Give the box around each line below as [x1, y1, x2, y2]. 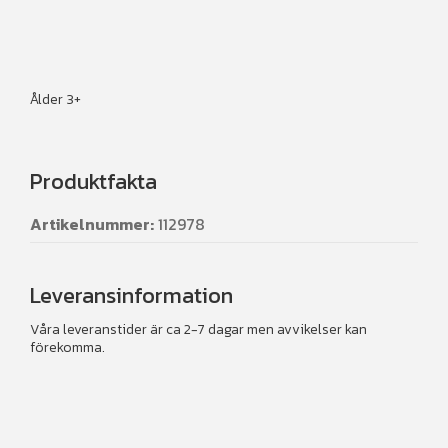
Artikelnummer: [30, 212, 154, 237]
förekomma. [30, 337, 105, 359]
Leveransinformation [30, 279, 233, 313]
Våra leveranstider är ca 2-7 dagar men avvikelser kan [30, 319, 367, 341]
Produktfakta [30, 165, 157, 199]
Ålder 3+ [30, 89, 81, 111]
